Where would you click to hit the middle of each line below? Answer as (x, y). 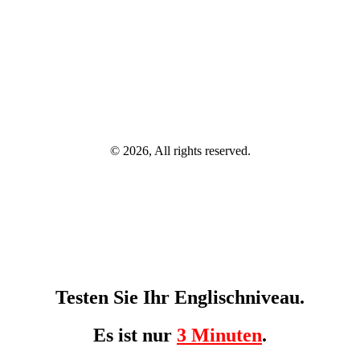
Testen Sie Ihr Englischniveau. (180, 298)
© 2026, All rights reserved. (180, 151)
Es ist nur (135, 335)
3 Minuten (219, 335)
